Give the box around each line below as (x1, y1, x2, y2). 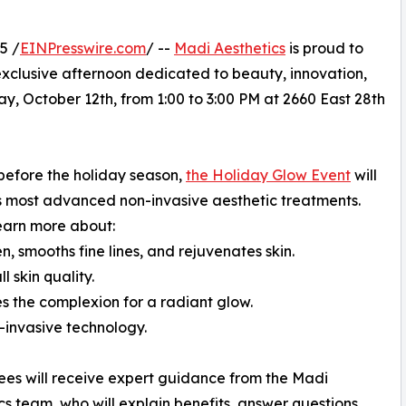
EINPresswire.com (20, 38, 146, 57)
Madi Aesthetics (174, 38, 285, 57)
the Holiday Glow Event (186, 165, 351, 184)
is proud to (285, 38, 363, 57)
